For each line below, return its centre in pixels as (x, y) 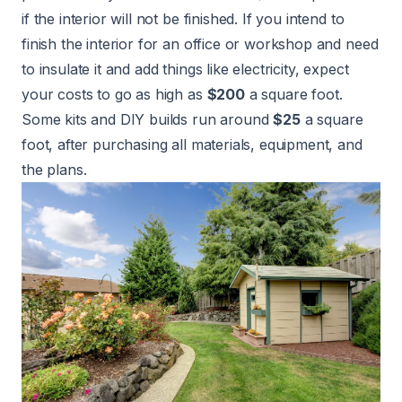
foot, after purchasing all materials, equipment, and (192, 144)
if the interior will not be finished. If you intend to (183, 19)
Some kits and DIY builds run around (148, 119)
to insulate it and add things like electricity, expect (185, 69)
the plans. (54, 170)
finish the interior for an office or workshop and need (200, 44)
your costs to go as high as (114, 94)
